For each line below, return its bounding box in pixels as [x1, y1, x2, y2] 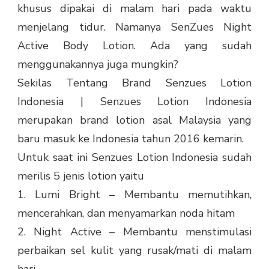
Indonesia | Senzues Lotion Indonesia [17, 94, 252, 109]
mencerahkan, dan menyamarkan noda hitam [17, 206, 235, 221]
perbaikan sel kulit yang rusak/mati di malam [17, 243, 252, 258]
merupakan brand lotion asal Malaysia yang [17, 113, 252, 128]
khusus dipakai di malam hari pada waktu [17, 1, 252, 16]
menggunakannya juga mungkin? [17, 57, 178, 72]
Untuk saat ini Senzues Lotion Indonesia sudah [17, 150, 252, 165]
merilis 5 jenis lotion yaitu [17, 169, 144, 184]
